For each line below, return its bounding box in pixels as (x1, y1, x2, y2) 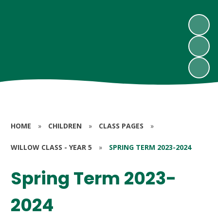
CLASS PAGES (99, 121, 144, 130)
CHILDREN (48, 121, 82, 130)
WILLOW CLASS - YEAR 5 (11, 143, 92, 152)
